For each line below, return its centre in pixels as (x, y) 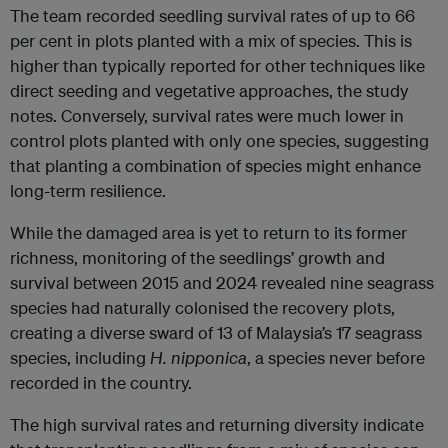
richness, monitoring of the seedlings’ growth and (197, 258)
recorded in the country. (101, 383)
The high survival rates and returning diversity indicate (217, 425)
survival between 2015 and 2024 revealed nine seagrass (222, 283)
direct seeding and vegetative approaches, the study (209, 91)
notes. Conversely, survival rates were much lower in (207, 116)
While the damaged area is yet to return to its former (208, 233)
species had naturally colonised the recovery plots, (202, 308)
